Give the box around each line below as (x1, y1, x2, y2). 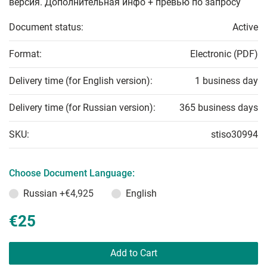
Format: (9, 48, 42, 60)
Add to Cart (110, 247, 157, 259)
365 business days (179, 102, 258, 113)
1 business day (195, 75, 258, 86)
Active (232, 21, 258, 33)
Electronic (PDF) (190, 48, 258, 60)
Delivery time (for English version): (9, 75, 153, 86)
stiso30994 (211, 129, 258, 140)
